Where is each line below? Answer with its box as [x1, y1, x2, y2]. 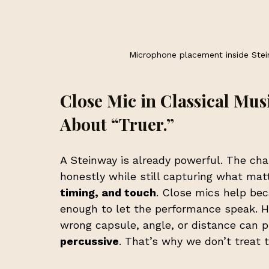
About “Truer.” [60, 112, 174, 135]
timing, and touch [60, 186, 156, 199]
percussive [60, 234, 119, 247]
